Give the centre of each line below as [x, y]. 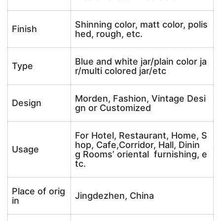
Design [27, 103]
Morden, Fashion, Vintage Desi [140, 98]
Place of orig [38, 191]
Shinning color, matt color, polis [141, 24]
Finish [24, 29]
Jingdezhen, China [114, 196]
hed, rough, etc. [109, 34]
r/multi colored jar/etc [121, 71]
